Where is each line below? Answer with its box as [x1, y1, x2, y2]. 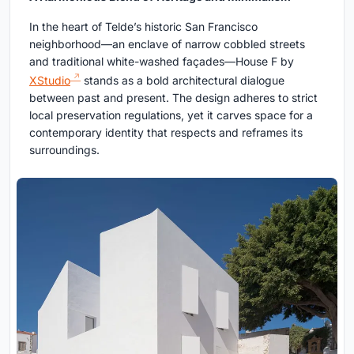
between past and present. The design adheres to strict [29, 90, 318, 104]
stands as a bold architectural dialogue [81, 73, 284, 87]
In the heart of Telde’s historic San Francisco [29, 20, 258, 33]
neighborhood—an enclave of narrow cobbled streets [29, 37, 305, 51]
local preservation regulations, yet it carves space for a [29, 107, 313, 122]
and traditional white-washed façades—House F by [29, 55, 294, 68]
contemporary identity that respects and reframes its [29, 125, 303, 139]
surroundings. [29, 142, 100, 156]
